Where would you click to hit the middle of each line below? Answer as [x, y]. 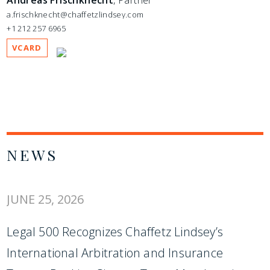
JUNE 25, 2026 [46, 199]
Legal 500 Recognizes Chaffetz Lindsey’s [115, 232]
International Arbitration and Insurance [115, 253]
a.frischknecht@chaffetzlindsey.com [75, 15]
